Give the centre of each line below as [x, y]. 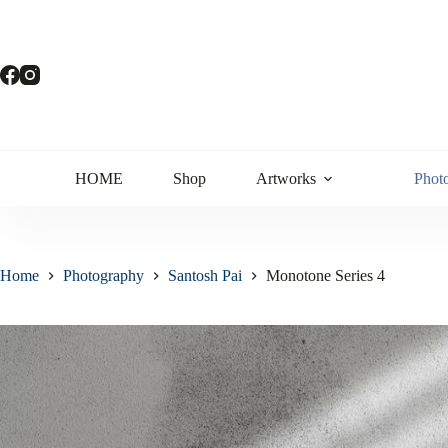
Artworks [286, 178]
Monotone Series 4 [325, 276]
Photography [103, 276]
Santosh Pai [205, 276]
